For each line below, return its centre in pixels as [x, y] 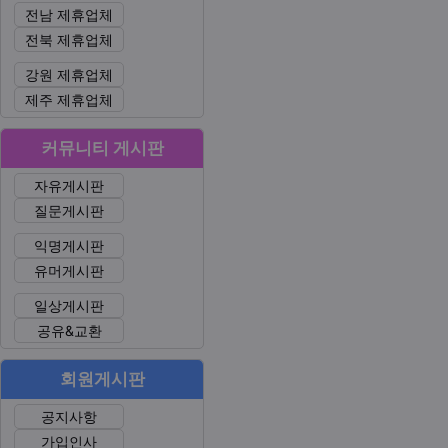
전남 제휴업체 [69, 14]
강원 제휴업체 [69, 74]
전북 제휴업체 [69, 39]
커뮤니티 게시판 [102, 147]
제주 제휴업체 [69, 99]
